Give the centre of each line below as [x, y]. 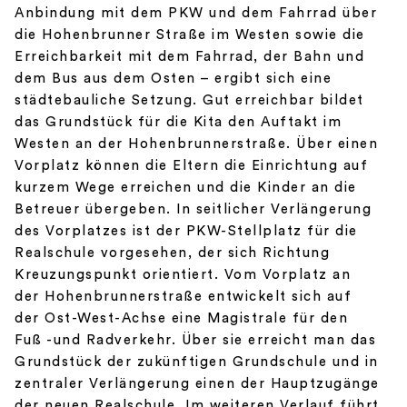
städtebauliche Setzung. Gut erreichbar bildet [189, 100]
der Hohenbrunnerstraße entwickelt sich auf [183, 296]
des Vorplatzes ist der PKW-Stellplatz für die [186, 231]
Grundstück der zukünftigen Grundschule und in [197, 362]
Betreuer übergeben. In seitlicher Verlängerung [193, 209]
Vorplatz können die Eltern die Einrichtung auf [191, 165]
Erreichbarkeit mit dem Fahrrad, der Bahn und [189, 56]
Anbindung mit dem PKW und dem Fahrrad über [196, 13]
